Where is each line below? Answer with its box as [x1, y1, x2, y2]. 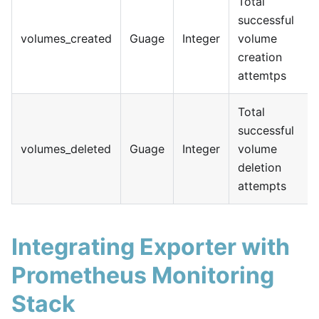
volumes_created [21, 31, 112, 46]
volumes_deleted [21, 141, 111, 156]
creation [238, 49, 282, 64]
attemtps [238, 68, 286, 83]
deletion [238, 159, 281, 174]
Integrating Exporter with [11, 232, 290, 261]
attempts [238, 178, 286, 193]
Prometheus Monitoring [11, 261, 274, 289]
